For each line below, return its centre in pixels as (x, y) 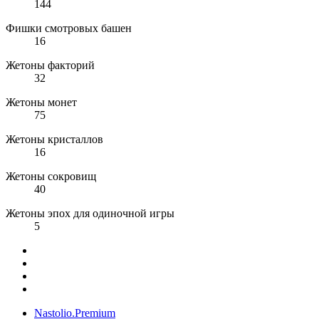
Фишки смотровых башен (69, 28)
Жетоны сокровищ (51, 177)
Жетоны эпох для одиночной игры (90, 214)
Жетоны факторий (50, 66)
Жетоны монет (41, 103)
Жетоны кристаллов (54, 140)
